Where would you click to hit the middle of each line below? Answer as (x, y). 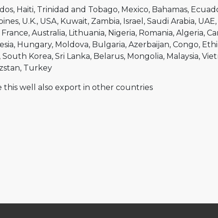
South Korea (27, 56)
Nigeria (122, 33)
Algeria (190, 33)
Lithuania (87, 33)
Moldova (72, 45)
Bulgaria (109, 45)
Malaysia (182, 56)
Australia (48, 33)
